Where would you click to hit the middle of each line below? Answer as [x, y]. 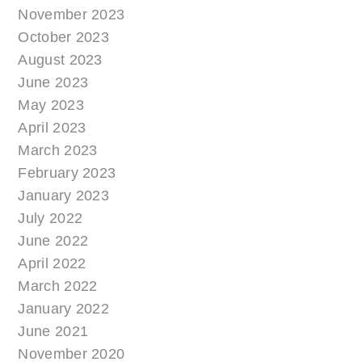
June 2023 [53, 82]
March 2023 [58, 150]
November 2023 [72, 14]
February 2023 [67, 173]
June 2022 [53, 240]
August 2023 [60, 59]
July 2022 [51, 218]
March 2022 [58, 286]
